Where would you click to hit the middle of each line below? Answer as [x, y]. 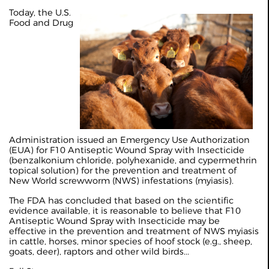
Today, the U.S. [40, 12]
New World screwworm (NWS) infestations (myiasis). [121, 181]
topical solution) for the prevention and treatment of [123, 171]
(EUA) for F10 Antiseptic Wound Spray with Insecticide [127, 150]
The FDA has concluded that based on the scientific [121, 201]
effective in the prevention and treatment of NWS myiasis [134, 231]
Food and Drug [41, 23]
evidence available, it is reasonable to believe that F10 [125, 211]
